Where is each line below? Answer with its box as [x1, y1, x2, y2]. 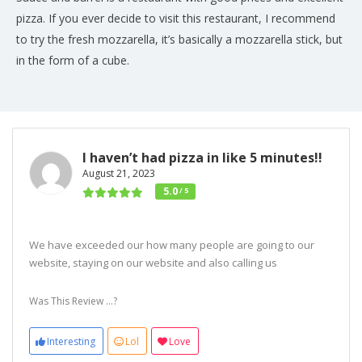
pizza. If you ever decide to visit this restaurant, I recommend [16, 11, 335, 27]
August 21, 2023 [82, 166, 155, 181]
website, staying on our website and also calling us [29, 255, 277, 271]
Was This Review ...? [29, 294, 117, 309]
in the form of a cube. [16, 53, 129, 69]
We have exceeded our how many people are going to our [29, 238, 314, 253]
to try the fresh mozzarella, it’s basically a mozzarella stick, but [16, 32, 343, 48]
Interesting [47, 335, 95, 349]
